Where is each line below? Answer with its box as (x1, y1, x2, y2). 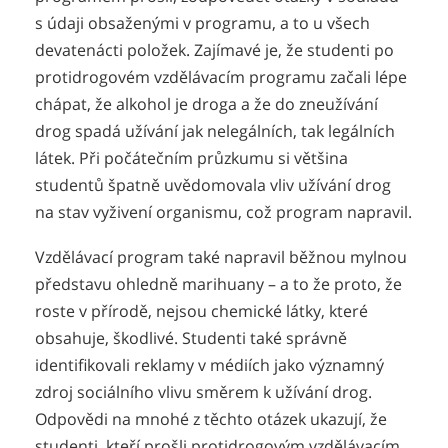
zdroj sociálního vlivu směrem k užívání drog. (35, 380, 372, 403)
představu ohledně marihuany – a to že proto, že (35, 272, 402, 295)
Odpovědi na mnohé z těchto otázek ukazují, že (35, 407, 387, 430)
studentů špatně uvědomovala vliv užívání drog (35, 173, 391, 196)
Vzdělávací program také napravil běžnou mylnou (35, 245, 407, 268)
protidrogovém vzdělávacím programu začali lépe (35, 65, 407, 88)
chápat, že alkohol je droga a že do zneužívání (35, 92, 378, 115)
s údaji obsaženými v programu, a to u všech (35, 11, 370, 34)
